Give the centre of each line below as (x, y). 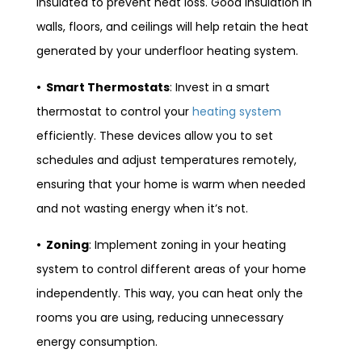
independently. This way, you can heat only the (170, 293)
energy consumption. (97, 341)
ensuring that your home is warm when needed (171, 184)
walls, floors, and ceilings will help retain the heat (173, 26)
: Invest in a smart (220, 87)
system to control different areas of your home (171, 269)
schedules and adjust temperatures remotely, (166, 160)
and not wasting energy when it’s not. (142, 208)
